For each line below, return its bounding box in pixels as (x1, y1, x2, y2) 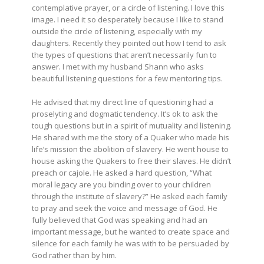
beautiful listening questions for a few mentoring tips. (32, 72, 225, 84)
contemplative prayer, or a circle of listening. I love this (32, 2, 225, 13)
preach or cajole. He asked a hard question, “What (32, 167, 212, 178)
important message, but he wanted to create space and (32, 226, 230, 237)
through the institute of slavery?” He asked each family (32, 190, 227, 202)
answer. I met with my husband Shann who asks (32, 61, 204, 72)
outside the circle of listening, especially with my (32, 25, 202, 37)
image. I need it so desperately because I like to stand (32, 14, 223, 25)
